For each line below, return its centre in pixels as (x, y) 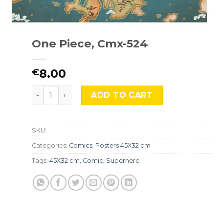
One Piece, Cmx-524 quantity (88, 90)
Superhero (123, 161)
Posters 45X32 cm (123, 146)
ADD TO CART (122, 95)
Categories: (50, 146)
